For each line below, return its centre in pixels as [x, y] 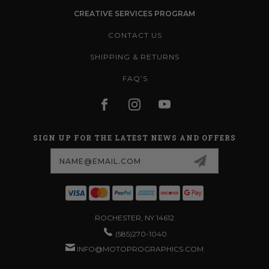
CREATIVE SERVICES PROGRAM [134, 13]
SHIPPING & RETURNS [135, 56]
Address [32, 161]
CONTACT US [135, 35]
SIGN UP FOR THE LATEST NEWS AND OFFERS [134, 137]
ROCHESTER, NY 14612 [134, 217]
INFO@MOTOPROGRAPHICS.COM [140, 249]
